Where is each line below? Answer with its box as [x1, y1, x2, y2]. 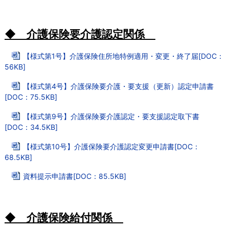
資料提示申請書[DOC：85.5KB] [22, 172, 126, 181]
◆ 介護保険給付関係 [4, 211, 123, 224]
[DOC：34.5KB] [4, 122, 58, 131]
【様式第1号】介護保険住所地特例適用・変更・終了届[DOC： [22, 52, 224, 61]
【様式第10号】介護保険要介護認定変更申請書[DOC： [22, 142, 200, 151]
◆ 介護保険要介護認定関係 [4, 28, 155, 41]
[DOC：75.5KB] [4, 92, 57, 101]
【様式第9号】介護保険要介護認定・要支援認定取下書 [22, 111, 199, 121]
